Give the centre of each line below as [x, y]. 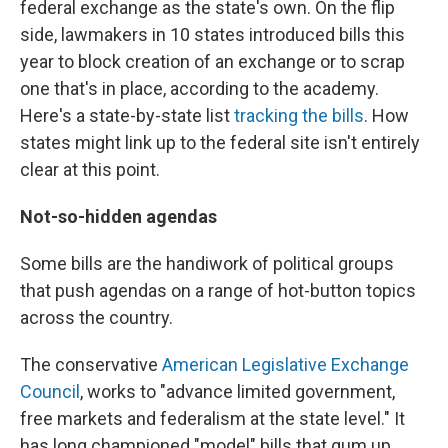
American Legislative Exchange [285, 364]
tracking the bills [299, 115]
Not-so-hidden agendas [118, 216]
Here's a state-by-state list [127, 115]
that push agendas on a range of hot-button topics [218, 290]
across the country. [96, 317]
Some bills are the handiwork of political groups [207, 263]
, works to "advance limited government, [237, 391]
